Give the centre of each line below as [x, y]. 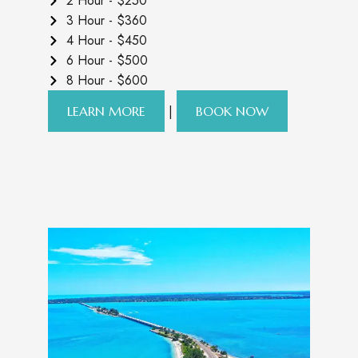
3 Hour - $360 [106, 20]
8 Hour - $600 [107, 80]
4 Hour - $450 [106, 40]
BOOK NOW [232, 111]
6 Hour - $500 [107, 60]
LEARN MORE [106, 111]
